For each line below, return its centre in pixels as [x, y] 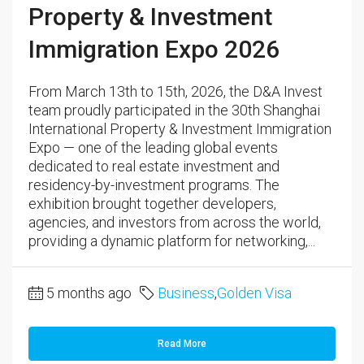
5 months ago [89, 292]
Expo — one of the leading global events [153, 147]
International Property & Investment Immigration [180, 128]
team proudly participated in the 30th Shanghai [174, 110]
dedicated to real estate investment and [154, 166]
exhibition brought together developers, [152, 203]
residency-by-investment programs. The [154, 184]
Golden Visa [254, 292]
